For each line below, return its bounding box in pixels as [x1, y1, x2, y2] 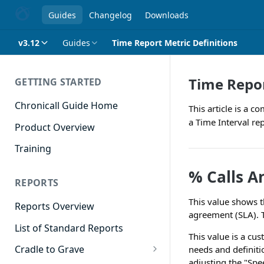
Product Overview [15, 120, 95, 134]
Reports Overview [15, 200, 94, 213]
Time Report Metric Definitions [112, 37, 237, 48]
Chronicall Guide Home [15, 98, 118, 112]
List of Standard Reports [15, 221, 123, 235]
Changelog [88, 9, 132, 21]
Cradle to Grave [15, 243, 84, 256]
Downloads [144, 9, 189, 21]
